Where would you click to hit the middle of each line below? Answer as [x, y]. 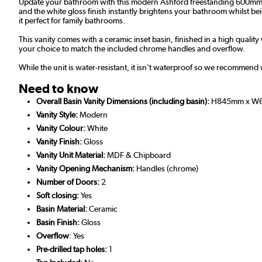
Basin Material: [62, 209]
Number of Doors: [68, 182]
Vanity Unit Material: [71, 155]
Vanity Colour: [61, 128]
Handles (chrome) [166, 169]
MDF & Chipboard [138, 155]
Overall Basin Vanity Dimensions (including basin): [123, 101]
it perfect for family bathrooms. [73, 21]
